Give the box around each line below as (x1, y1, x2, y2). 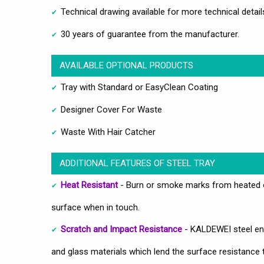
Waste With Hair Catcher (61, 126, 156, 137)
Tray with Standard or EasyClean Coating (61, 81, 218, 93)
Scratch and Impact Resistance (61, 223, 182, 235)
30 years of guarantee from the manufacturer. (61, 28, 239, 39)
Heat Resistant (61, 179, 118, 190)
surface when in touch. (51, 202, 140, 213)
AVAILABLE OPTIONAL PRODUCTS (59, 60, 193, 71)
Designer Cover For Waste (61, 104, 162, 115)
